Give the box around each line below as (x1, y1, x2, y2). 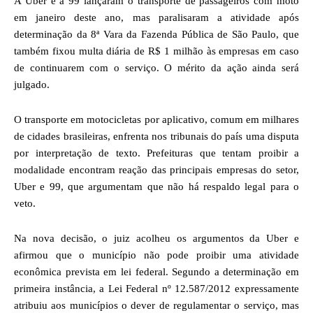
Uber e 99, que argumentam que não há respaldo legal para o (14, 180, 299, 192)
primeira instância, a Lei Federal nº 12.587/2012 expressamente (14, 282, 299, 294)
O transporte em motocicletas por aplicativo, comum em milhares (14, 113, 299, 125)
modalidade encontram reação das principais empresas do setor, (14, 163, 299, 175)
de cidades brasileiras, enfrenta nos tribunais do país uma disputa (14, 130, 299, 142)
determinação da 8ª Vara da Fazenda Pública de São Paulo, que (14, 28, 299, 40)
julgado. (14, 78, 50, 90)
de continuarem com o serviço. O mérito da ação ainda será (14, 61, 299, 73)
